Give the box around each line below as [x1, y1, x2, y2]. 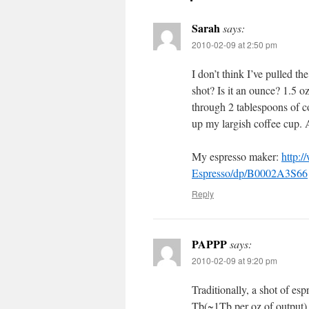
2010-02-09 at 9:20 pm [192, 255, 277, 266]
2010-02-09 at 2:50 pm [192, 39, 277, 50]
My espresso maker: [192, 149, 281, 163]
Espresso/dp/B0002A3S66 [192, 166, 308, 180]
